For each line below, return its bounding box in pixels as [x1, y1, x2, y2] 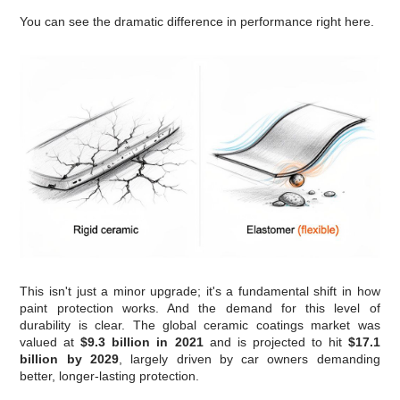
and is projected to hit [203, 335, 348, 350]
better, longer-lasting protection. [20, 369, 200, 384]
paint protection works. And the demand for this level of [20, 301, 380, 316]
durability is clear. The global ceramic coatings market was [20, 318, 380, 333]
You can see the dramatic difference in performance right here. [20, 14, 375, 29]
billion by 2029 [20, 352, 119, 367]
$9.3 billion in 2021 [80, 335, 204, 350]
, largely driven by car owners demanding [118, 352, 380, 367]
